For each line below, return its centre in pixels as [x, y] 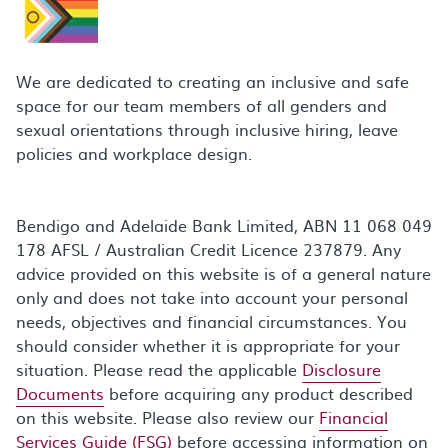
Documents [60, 392]
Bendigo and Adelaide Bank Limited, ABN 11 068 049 [224, 224]
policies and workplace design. [134, 152]
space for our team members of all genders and [201, 104]
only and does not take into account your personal [212, 296]
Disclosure [341, 368]
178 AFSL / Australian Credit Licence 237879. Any [208, 248]
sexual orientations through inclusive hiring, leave [207, 128]
